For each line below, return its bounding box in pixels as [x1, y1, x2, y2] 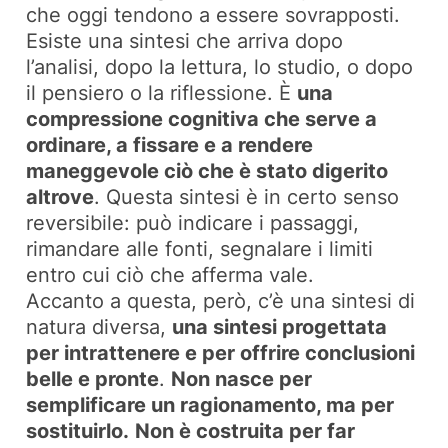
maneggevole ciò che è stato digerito [26, 159, 389, 184]
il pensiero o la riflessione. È [26, 81, 298, 106]
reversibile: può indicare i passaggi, [26, 211, 360, 236]
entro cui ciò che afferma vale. [26, 263, 315, 288]
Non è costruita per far [135, 419, 356, 444]
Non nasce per [171, 367, 313, 392]
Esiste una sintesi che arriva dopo [26, 29, 344, 54]
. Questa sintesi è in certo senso [94, 185, 400, 210]
